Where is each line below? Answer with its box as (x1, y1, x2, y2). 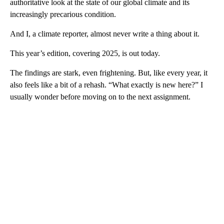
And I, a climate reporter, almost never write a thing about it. (10, 29, 199, 38)
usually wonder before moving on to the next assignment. (10, 92, 190, 101)
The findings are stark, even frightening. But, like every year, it (10, 68, 207, 77)
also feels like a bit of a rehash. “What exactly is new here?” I (10, 80, 203, 89)
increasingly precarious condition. (10, 9, 116, 18)
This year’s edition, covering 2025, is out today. (10, 48, 160, 57)
